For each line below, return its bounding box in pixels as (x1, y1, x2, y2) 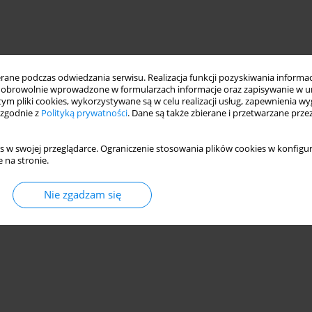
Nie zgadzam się (43, 187, 121, 202)
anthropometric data (39, 159, 136, 173)
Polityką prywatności (41, 107, 127, 119)
